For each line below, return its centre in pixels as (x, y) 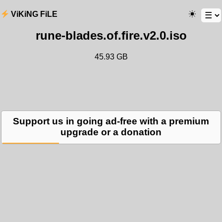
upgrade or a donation (111, 132)
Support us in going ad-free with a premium (111, 121)
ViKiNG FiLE (34, 14)
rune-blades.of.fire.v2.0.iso (111, 35)
